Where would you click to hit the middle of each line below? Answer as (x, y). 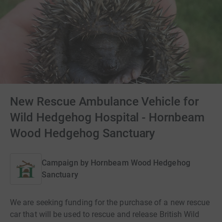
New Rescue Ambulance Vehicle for (105, 102)
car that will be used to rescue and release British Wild (105, 214)
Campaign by (65, 163)
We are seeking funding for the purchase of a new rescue (110, 202)
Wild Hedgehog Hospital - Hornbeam (108, 117)
